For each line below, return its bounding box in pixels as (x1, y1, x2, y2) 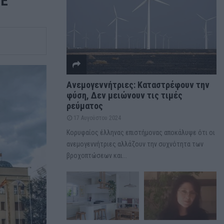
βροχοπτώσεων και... (66, 151, 127, 160)
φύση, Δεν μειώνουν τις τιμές (66, 90, 182, 101)
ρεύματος (66, 100, 103, 111)
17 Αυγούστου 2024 (73, 114, 121, 122)
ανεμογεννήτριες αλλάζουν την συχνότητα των (66, 140, 203, 148)
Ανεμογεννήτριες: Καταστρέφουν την (66, 79, 209, 90)
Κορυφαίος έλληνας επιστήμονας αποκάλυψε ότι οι (66, 128, 215, 137)
